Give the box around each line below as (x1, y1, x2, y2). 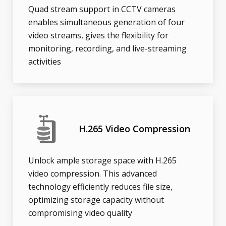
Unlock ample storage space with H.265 (28, 155, 177, 166)
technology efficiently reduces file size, (28, 181, 173, 193)
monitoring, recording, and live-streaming (28, 43, 187, 54)
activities (28, 56, 62, 68)
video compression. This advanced (28, 168, 157, 180)
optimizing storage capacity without (28, 194, 164, 206)
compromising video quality (28, 207, 133, 219)
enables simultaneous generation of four (28, 17, 185, 28)
